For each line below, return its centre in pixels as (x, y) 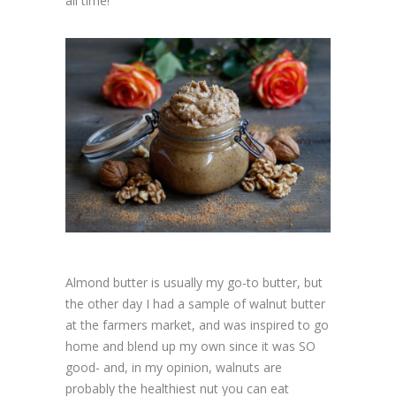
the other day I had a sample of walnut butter (195, 303)
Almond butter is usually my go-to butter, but (194, 282)
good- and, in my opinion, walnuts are (174, 367)
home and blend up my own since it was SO (190, 346)
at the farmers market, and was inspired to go (197, 324)
